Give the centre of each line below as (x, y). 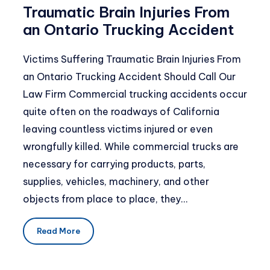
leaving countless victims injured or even (118, 129)
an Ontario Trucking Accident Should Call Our (129, 76)
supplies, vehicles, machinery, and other (116, 181)
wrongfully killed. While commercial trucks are (131, 146)
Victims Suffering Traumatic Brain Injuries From (132, 59)
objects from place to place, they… (105, 199)
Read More (58, 231)
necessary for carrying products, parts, (114, 164)
